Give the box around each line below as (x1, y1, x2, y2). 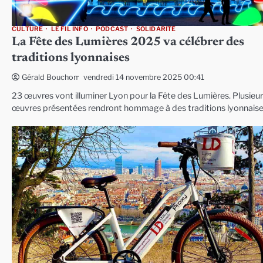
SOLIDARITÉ (136, 25, 176, 33)
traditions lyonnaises (12, 52, 130, 65)
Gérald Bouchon (22, 73, 77, 82)
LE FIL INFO (50, 25, 88, 33)
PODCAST (96, 25, 129, 33)
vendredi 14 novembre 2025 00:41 (83, 72, 204, 82)
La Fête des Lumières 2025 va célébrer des (12, 36, 244, 49)
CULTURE (12, 25, 43, 33)
